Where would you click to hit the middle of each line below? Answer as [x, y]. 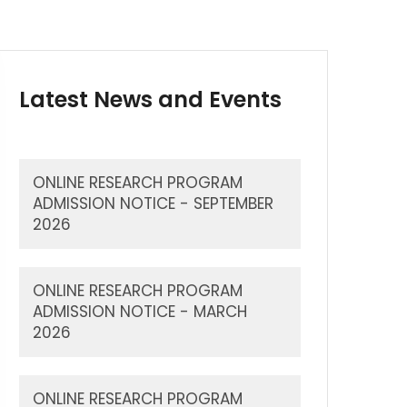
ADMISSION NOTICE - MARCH [140, 312]
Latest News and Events [150, 99]
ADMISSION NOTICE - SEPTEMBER [153, 203]
